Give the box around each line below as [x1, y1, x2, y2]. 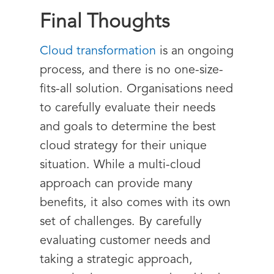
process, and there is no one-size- [40, 64, 223, 76]
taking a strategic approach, [40, 254, 193, 266]
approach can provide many [40, 178, 193, 190]
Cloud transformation [40, 45, 156, 57]
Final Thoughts [40, 13, 170, 32]
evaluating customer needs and [40, 235, 210, 247]
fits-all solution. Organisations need [40, 83, 233, 95]
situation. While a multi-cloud [40, 159, 201, 171]
